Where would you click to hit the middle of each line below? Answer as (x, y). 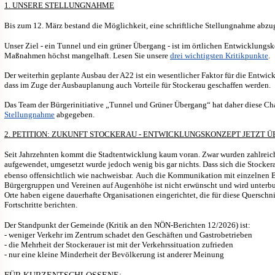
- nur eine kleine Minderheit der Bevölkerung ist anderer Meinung (114, 254)
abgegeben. (76, 114)
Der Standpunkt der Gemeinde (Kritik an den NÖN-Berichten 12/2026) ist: (127, 225)
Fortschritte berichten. (41, 204)
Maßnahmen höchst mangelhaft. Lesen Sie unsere (87, 55)
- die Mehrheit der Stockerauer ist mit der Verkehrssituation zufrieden (119, 244)
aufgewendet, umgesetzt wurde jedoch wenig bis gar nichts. (103, 164)
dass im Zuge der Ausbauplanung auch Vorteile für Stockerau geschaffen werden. (137, 85)
